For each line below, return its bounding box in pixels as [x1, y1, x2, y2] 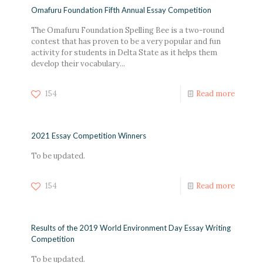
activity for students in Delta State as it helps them [31, 47, 217, 58]
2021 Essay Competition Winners [31, 130, 146, 140]
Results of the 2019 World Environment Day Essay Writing [31, 222, 231, 232]
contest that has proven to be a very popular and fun [31, 36, 221, 46]
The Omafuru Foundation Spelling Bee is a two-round [31, 25, 224, 35]
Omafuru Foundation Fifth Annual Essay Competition [31, 5, 211, 15]
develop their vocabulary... [31, 58, 125, 69]
